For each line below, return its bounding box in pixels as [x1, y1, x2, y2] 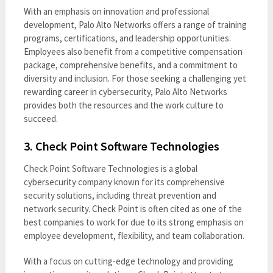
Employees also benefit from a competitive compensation [23, 45, 243, 57]
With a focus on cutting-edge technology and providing [23, 255, 233, 267]
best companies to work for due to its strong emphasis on [23, 216, 244, 228]
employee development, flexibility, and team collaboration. [23, 229, 244, 241]
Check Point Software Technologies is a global [23, 162, 197, 174]
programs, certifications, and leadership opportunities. [23, 32, 231, 44]
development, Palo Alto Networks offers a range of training [23, 18, 247, 30]
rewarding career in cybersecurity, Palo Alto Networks [23, 85, 227, 97]
